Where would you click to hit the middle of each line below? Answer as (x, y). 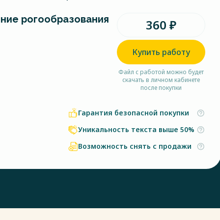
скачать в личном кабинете (161, 80)
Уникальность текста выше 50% (136, 129)
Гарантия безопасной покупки (134, 113)
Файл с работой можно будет (161, 72)
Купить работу (161, 52)
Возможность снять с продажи (135, 146)
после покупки (161, 88)
